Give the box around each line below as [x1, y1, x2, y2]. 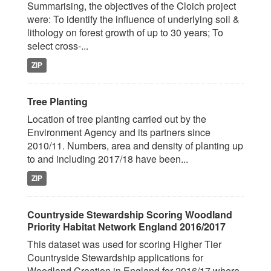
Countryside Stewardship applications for [27, 250, 203, 264]
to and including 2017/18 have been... [27, 152, 188, 166]
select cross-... [27, 39, 88, 53]
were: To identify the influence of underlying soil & [27, 12, 240, 26]
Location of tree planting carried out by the [27, 112, 206, 126]
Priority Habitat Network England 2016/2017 [27, 220, 226, 233]
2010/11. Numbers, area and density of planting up [27, 139, 243, 152]
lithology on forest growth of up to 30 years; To [27, 25, 223, 39]
